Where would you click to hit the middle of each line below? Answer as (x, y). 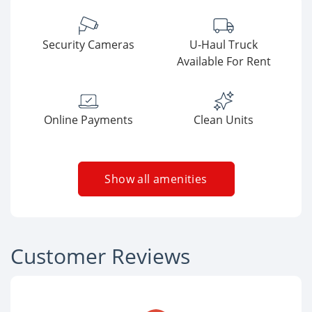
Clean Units (224, 120)
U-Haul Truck (224, 45)
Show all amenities (156, 179)
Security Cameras (88, 45)
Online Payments (88, 120)
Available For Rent (224, 62)
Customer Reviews (100, 256)
